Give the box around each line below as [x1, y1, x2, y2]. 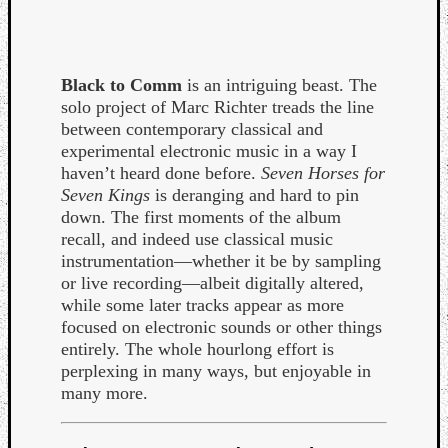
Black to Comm [61, 74, 182, 95]
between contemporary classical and [61, 118, 323, 139]
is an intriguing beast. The [182, 74, 377, 95]
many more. [61, 382, 148, 403]
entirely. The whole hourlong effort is [61, 338, 334, 359]
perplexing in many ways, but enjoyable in [61, 360, 371, 381]
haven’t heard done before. [61, 162, 261, 183]
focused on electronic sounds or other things [61, 316, 382, 337]
